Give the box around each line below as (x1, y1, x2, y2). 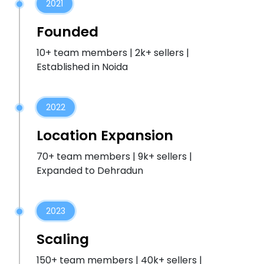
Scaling (37, 229, 89, 249)
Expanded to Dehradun (37, 164, 143, 177)
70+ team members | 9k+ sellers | (37, 150, 192, 163)
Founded (37, 22, 98, 41)
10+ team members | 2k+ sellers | (37, 46, 189, 60)
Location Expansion (37, 126, 173, 145)
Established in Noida (37, 60, 128, 74)
